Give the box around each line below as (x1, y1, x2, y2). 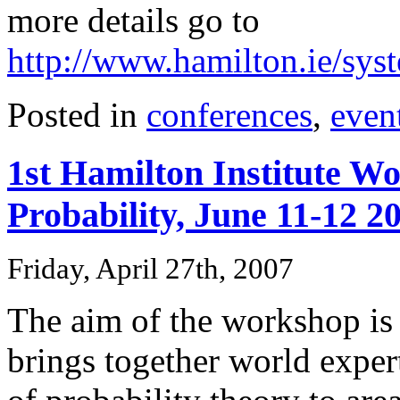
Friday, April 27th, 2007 (7, 252, 294, 285)
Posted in (7, 96, 146, 135)
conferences (146, 96, 312, 135)
